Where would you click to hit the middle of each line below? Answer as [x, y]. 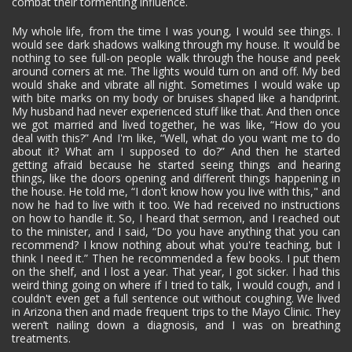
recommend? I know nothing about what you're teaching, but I [176, 244]
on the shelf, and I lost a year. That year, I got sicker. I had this [176, 271]
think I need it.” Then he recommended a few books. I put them [176, 258]
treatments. [41, 338]
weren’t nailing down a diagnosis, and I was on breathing [176, 324]
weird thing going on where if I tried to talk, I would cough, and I [176, 284]
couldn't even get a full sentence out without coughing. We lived [176, 298]
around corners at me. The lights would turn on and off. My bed [176, 71]
